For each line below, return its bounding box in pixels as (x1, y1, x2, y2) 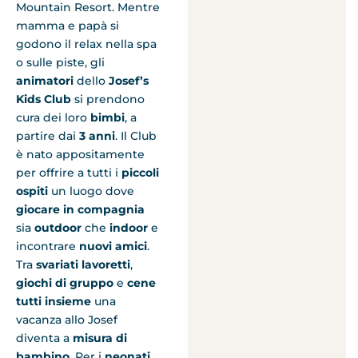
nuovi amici (79, 238, 147, 253)
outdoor (34, 220, 82, 235)
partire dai (16, 128, 79, 143)
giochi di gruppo (16, 275, 113, 290)
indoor (109, 220, 148, 235)
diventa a (16, 330, 73, 345)
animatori (16, 73, 74, 88)
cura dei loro (16, 109, 90, 125)
